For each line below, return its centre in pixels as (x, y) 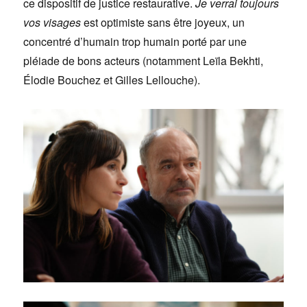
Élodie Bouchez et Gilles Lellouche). (112, 80)
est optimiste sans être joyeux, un (163, 23)
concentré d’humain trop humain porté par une (135, 42)
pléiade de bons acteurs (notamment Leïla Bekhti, (144, 61)
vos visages (52, 23)
